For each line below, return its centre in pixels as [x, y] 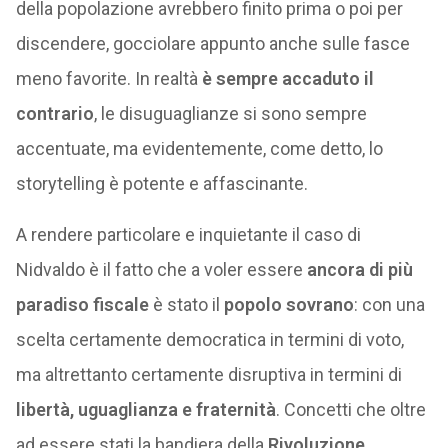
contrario [54, 113]
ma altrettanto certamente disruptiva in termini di [208, 374]
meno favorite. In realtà [108, 78]
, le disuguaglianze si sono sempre [230, 113]
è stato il [186, 304]
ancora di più [359, 269]
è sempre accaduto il [287, 78]
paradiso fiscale [82, 304]
